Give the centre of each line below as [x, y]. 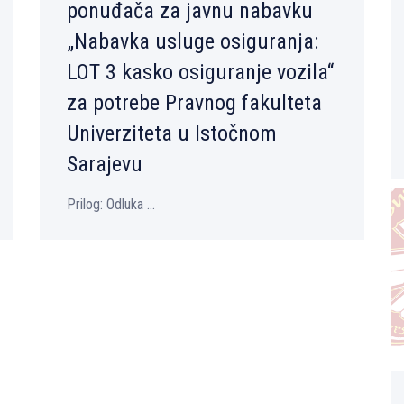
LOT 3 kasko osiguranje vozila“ [200, 73]
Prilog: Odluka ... [111, 205]
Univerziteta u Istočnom [172, 134]
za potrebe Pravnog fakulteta [194, 103]
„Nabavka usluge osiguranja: [193, 42]
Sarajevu [105, 165]
